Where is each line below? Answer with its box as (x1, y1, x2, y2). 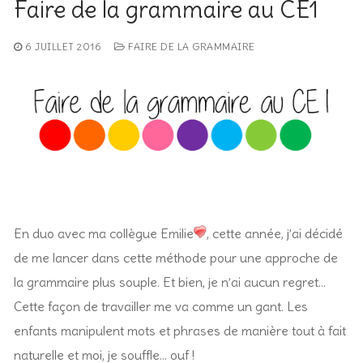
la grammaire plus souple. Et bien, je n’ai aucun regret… (14, 274, 326, 291)
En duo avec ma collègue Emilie (14, 225, 194, 242)
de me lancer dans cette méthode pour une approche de (14, 250, 338, 267)
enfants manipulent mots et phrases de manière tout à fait (14, 322, 346, 340)
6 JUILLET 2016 (25, 40, 101, 53)
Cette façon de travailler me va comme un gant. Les (14, 298, 308, 315)
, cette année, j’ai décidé (207, 225, 343, 242)
